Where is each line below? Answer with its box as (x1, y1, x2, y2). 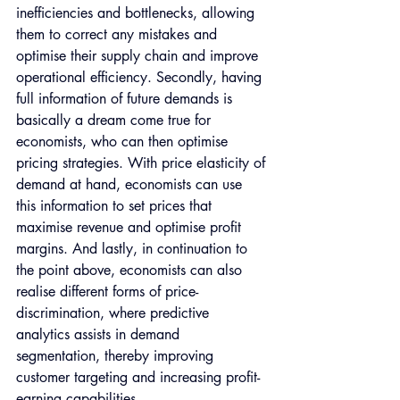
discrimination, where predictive (16, 304, 213, 323)
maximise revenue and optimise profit (16, 218, 246, 237)
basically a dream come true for (16, 111, 215, 130)
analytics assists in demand (16, 325, 184, 345)
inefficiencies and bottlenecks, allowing (16, 4, 259, 23)
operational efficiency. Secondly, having (16, 68, 266, 87)
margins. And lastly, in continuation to (16, 239, 252, 259)
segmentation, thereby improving (16, 346, 218, 366)
